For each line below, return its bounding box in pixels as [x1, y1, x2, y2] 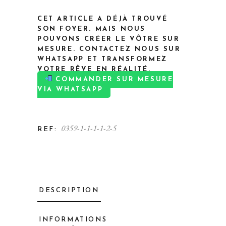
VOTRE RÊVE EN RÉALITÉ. [37, 66, 151, 73]
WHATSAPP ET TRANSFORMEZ [37, 56, 167, 63]
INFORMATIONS [39, 216, 107, 223]
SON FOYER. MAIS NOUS [37, 26, 146, 32]
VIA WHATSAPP [37, 86, 103, 93]
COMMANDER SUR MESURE [52, 76, 174, 83]
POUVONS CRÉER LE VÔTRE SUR [37, 36, 180, 42]
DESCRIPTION [39, 187, 99, 194]
